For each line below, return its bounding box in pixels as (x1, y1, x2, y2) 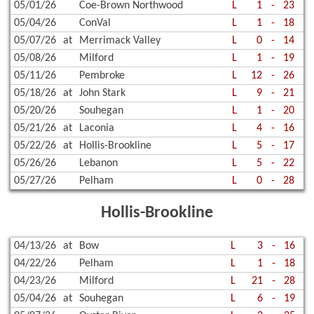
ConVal (79, 17, 111, 29)
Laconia (79, 122, 114, 134)
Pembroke (79, 69, 125, 81)
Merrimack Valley (79, 34, 161, 46)
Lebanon (79, 157, 118, 169)
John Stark (79, 87, 125, 99)
